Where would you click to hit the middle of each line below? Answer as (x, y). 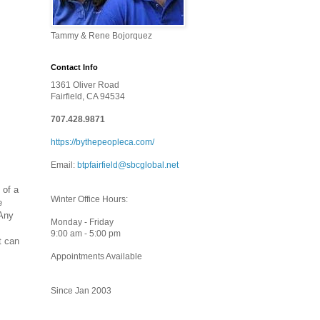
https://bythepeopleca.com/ (102, 142)
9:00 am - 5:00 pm (86, 234)
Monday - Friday (82, 222)
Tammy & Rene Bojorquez (101, 36)
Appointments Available (96, 256)
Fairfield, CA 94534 (88, 96)
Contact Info (74, 67)
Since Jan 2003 (81, 291)
